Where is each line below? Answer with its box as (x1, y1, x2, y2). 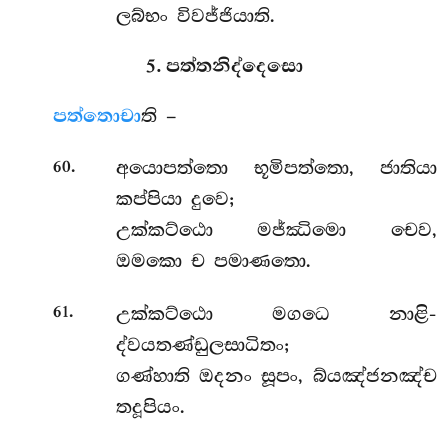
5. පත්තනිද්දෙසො (145, 54, 303, 78)
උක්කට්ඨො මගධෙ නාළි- (115, 302, 437, 325)
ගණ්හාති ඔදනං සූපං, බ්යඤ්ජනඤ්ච (115, 364, 437, 387)
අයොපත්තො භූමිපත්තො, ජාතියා (115, 157, 437, 180)
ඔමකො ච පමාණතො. (115, 250, 311, 273)
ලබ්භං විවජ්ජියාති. (115, 5, 275, 28)
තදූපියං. (115, 395, 185, 418)
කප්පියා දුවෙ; (115, 188, 234, 211)
